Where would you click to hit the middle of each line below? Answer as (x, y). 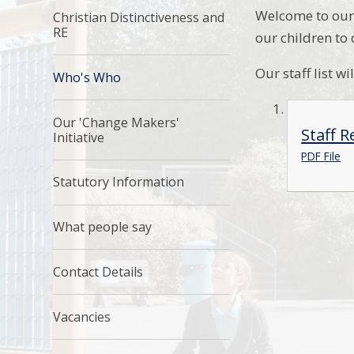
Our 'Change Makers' (117, 122)
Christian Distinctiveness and (139, 17)
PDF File (321, 156)
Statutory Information (119, 182)
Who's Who (87, 77)
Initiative (79, 137)
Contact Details (98, 271)
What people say (103, 227)
